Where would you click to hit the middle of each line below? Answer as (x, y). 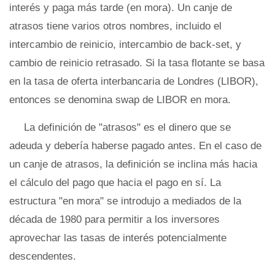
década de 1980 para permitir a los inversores (114, 219)
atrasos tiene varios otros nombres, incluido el (115, 26)
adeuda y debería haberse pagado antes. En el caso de (135, 146)
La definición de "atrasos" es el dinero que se (127, 127)
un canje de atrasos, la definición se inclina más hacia (133, 164)
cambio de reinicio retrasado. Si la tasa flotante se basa (137, 63)
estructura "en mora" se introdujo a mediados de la (125, 201)
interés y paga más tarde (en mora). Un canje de (121, 8)
